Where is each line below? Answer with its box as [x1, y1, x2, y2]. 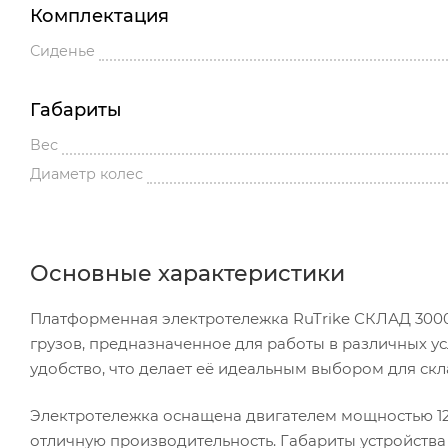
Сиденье [30, 41, 95, 60]
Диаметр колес [30, 164, 143, 183]
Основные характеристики [30, 259, 345, 287]
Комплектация [30, 4, 169, 27]
